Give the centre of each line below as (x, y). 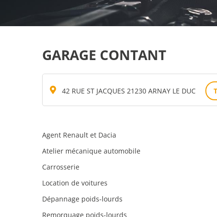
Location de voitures (75, 183)
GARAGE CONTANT (104, 55)
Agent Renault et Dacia (79, 135)
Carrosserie (61, 167)
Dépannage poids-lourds (82, 199)
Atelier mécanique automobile (91, 151)
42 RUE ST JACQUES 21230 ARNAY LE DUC (129, 91)
